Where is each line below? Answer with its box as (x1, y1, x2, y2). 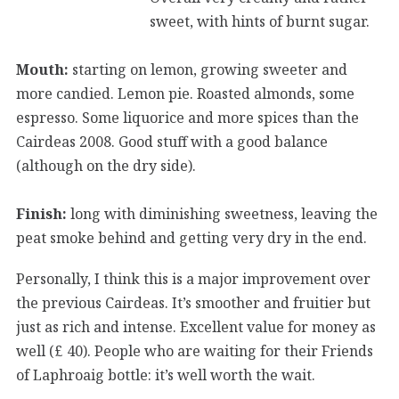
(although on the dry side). (16, 155, 196, 175)
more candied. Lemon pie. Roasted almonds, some (16, 83, 354, 103)
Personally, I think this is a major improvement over (16, 268, 370, 289)
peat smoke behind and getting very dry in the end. (16, 227, 367, 248)
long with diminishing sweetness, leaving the (67, 203, 378, 224)
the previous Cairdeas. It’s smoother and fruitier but (16, 292, 370, 313)
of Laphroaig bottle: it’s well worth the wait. (16, 364, 315, 385)
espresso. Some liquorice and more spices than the (16, 107, 359, 127)
